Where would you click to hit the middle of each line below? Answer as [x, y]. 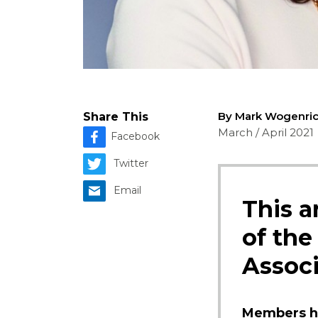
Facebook [135, 137]
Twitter [131, 164]
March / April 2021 [266, 133]
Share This [116, 117]
